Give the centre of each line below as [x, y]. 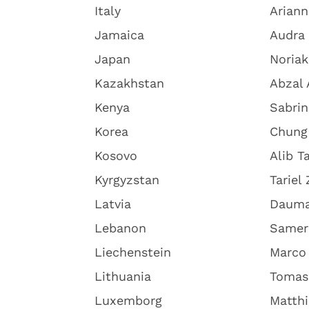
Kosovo [116, 156]
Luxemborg [128, 300]
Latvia [113, 204]
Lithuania [123, 276]
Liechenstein [133, 252]
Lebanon [120, 228]
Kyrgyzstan [127, 180]
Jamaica [119, 35]
